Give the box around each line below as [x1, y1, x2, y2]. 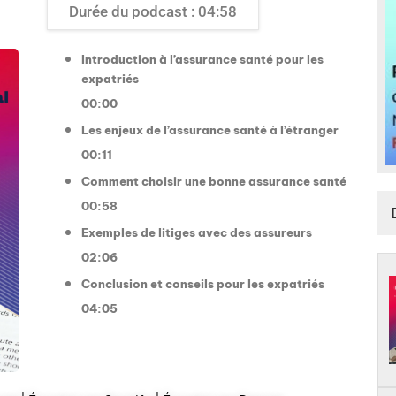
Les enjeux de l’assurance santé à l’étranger [80, 122, 339, 137]
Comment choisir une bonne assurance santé [80, 173, 346, 188]
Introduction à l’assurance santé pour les [80, 51, 324, 66]
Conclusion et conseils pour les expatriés [80, 276, 324, 291]
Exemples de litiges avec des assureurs [80, 225, 312, 240]
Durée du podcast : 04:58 [69, 2, 238, 20]
